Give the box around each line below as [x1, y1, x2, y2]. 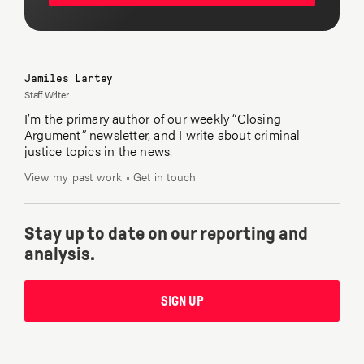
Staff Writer [24, 87, 69, 102]
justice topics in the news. [24, 141, 173, 161]
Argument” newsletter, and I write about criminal [24, 125, 301, 145]
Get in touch [133, 168, 197, 185]
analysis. [24, 244, 95, 265]
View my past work [24, 168, 123, 185]
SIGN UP [160, 294, 204, 309]
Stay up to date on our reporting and [24, 223, 308, 245]
